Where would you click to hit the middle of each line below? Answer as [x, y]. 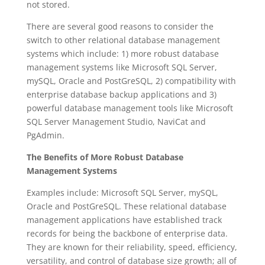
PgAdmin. [45, 135]
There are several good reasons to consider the [120, 26]
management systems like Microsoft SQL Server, [122, 67]
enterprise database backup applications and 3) [121, 94]
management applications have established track [124, 220]
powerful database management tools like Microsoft [130, 108]
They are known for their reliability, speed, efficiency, [132, 247]
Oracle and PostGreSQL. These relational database [126, 206]
